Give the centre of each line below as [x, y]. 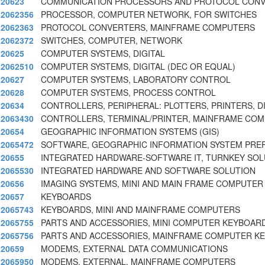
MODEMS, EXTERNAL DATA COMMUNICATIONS [134, 249]
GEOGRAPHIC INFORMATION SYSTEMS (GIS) [130, 132]
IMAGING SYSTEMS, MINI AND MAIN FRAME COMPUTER [152, 184]
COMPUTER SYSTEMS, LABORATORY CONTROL [136, 80]
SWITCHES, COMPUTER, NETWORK [112, 41]
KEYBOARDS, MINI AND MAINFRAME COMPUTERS [140, 210]
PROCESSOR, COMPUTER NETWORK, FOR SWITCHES [149, 14]
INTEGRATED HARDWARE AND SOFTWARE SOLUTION [148, 171]
